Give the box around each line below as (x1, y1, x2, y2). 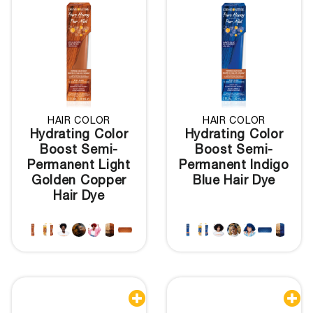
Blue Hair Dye (192, 175, 276, 188)
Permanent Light (27, 159, 131, 173)
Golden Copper (31, 175, 127, 188)
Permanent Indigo (179, 159, 289, 173)
